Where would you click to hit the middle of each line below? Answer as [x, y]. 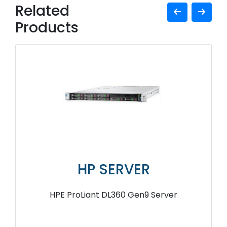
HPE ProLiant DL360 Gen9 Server [113, 195]
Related [42, 11]
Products [47, 28]
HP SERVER [113, 170]
